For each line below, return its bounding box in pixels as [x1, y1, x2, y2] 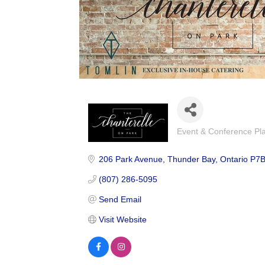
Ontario [219, 154, 248, 164]
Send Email [98, 194, 141, 204]
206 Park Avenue [98, 154, 163, 164]
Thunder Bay [167, 154, 215, 164]
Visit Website [98, 214, 147, 224]
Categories [176, 132, 223, 143]
